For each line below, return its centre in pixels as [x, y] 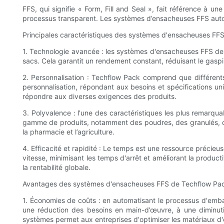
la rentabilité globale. [56, 167]
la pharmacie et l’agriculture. [68, 132]
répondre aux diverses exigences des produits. [99, 96]
